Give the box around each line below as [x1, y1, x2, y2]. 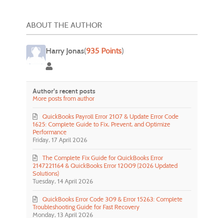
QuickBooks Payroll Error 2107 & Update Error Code [42, 112, 179, 121]
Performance [33, 127, 67, 136]
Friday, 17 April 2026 [33, 135, 88, 144]
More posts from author [33, 94, 95, 103]
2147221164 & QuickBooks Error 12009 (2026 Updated [33, 161, 178, 170]
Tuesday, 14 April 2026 [33, 177, 93, 185]
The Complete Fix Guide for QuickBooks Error [42, 153, 163, 162]
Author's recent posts [33, 87, 96, 95]
